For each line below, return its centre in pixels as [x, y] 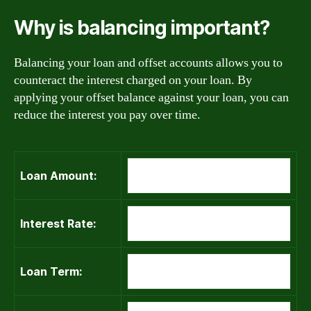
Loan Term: [51, 271]
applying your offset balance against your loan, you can [151, 98]
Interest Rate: [58, 224]
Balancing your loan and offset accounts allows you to [148, 63]
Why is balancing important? [142, 28]
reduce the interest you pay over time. [107, 115]
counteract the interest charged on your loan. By [133, 80]
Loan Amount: [58, 176]
